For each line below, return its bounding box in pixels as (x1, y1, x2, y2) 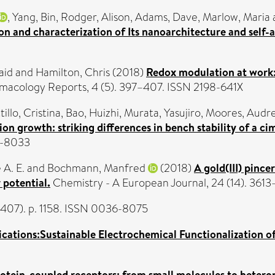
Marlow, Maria (203, 9, 270, 25)
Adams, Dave (135, 9, 198, 25)
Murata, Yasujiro (124, 105, 201, 121)
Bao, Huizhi (66, 105, 119, 121)
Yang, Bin (12, 9, 56, 25)
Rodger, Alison (61, 9, 130, 25)
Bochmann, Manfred (47, 160, 145, 176)
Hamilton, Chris (36, 64, 110, 80)
